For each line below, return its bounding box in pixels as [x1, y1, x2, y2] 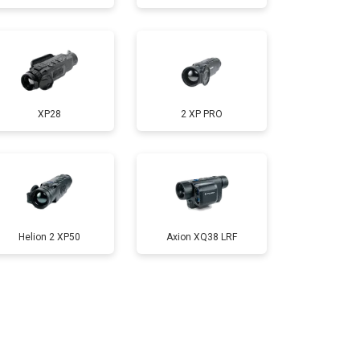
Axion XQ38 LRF [166, 231, 237, 243]
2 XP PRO [181, 108, 223, 120]
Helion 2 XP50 [18, 231, 80, 243]
